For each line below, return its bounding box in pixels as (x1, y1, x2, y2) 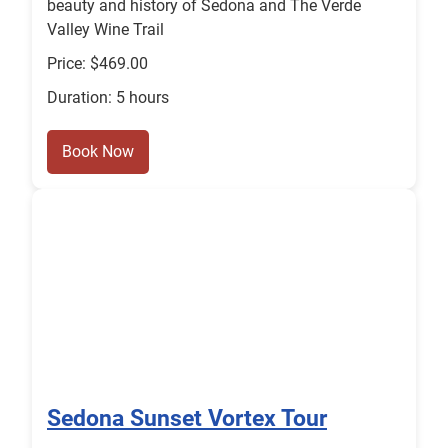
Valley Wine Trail (47, 20, 164, 40)
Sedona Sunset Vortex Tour (47, 404, 327, 433)
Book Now (62, 142, 134, 162)
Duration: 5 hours (47, 88, 169, 108)
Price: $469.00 (47, 54, 148, 74)
